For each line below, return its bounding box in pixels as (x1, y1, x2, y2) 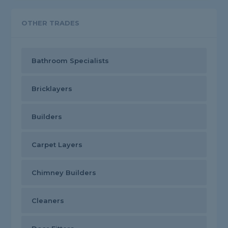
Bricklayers (32, 84, 73, 93)
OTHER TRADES (21, 19, 80, 27)
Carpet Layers (32, 140, 83, 149)
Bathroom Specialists (32, 56, 109, 65)
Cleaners (32, 196, 65, 205)
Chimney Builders (32, 168, 97, 177)
